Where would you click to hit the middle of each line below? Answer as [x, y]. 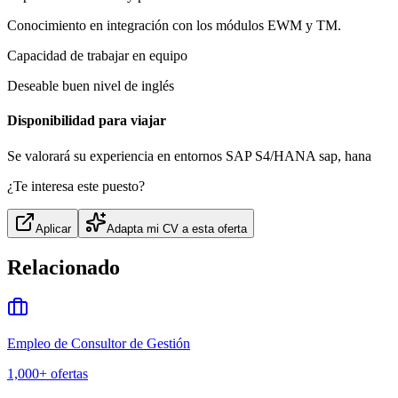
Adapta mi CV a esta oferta [177, 228]
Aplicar [53, 228]
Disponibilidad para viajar [87, 121]
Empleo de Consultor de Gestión [99, 344]
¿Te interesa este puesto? [76, 186]
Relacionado [64, 267]
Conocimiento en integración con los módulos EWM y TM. [174, 26]
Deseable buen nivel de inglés [91, 86]
